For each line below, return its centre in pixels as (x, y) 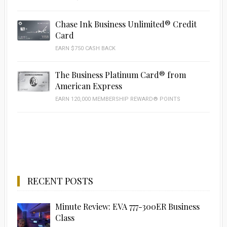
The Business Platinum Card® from (120, 74)
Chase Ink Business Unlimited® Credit (126, 24)
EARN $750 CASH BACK (85, 48)
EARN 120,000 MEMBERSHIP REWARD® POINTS (118, 99)
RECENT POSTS (60, 181)
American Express (88, 86)
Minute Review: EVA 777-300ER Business (127, 206)
